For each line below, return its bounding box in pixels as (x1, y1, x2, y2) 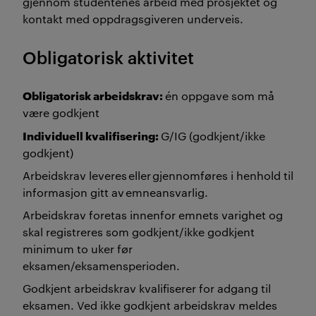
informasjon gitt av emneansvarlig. (23, 185, 212, 200)
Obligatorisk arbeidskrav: (23, 87, 165, 103)
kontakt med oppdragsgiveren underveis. (23, 11, 243, 26)
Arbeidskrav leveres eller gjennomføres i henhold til (23, 168, 293, 183)
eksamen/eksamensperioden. (23, 258, 186, 273)
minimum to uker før (23, 241, 133, 256)
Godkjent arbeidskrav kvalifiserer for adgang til (23, 281, 271, 296)
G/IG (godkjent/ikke (161, 128, 265, 143)
